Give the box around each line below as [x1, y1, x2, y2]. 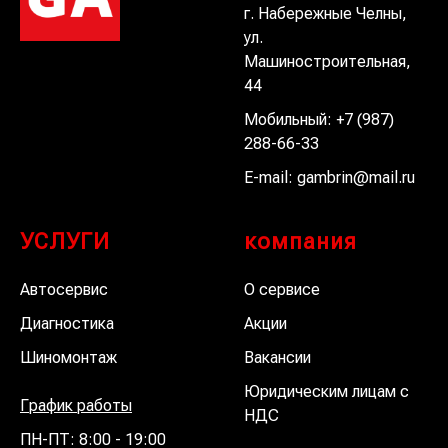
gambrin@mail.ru [297, 167, 415, 187]
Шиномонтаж [20, 347, 117, 367]
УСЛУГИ [20, 228, 110, 254]
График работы [20, 395, 132, 415]
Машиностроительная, [244, 51, 411, 71]
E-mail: [244, 167, 297, 187]
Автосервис [20, 279, 108, 299]
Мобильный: [244, 109, 336, 129]
